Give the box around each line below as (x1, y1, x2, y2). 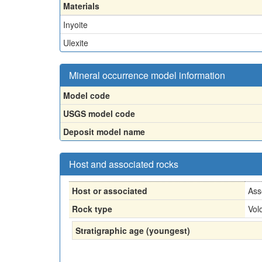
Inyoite (63, 18, 88, 30)
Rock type (72, 202, 112, 215)
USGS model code (63, 107, 135, 119)
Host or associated (72, 184, 147, 196)
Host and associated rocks (69, 157, 178, 171)
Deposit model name (63, 125, 145, 137)
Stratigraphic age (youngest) (75, 224, 190, 236)
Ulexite (63, 36, 88, 49)
